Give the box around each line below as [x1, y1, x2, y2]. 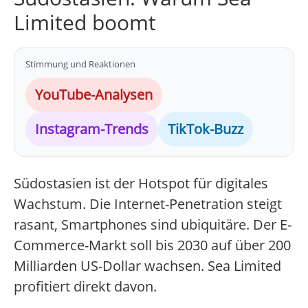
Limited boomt [14, 8, 156, 37]
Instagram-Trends [35, 120, 148, 139]
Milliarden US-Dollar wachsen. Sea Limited [14, 256, 281, 276]
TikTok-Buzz [168, 120, 243, 139]
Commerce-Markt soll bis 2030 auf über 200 [14, 236, 291, 255]
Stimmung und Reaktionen [25, 58, 135, 71]
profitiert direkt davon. [14, 277, 157, 296]
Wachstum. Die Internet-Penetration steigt [14, 195, 282, 214]
